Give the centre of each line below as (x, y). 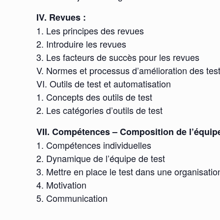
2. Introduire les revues (82, 44)
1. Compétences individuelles (94, 145)
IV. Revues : (61, 17)
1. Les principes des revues (90, 31)
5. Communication (72, 198)
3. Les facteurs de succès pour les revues (118, 57)
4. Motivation (62, 185)
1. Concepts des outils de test (95, 97)
